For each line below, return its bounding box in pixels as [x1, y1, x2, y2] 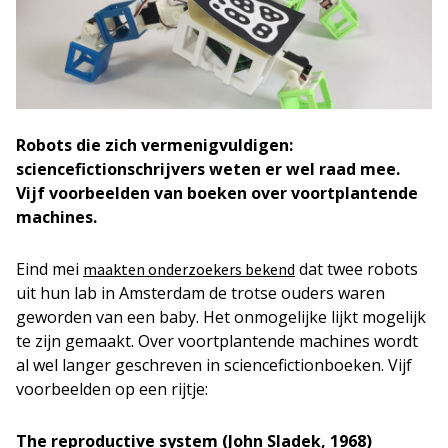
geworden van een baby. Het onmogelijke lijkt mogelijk [16, 305, 426, 328]
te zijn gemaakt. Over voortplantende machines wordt [16, 329, 418, 352]
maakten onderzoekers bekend [83, 258, 295, 279]
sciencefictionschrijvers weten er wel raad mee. [16, 157, 400, 180]
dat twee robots [295, 257, 418, 280]
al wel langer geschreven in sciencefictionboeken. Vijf [16, 353, 412, 376]
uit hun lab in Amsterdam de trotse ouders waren [16, 281, 385, 304]
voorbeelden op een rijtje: [16, 377, 208, 400]
